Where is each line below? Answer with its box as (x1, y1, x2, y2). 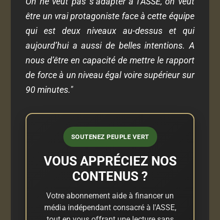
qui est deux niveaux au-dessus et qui (26, 25, 194, 36)
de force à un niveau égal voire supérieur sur (26, 69, 194, 80)
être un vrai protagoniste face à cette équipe (26, 10, 194, 21)
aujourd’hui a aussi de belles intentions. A (26, 40, 194, 51)
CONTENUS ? (72, 168, 148, 184)
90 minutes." (26, 84, 74, 95)
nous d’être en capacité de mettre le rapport (26, 55, 194, 65)
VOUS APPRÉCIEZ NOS (43, 153, 177, 168)
